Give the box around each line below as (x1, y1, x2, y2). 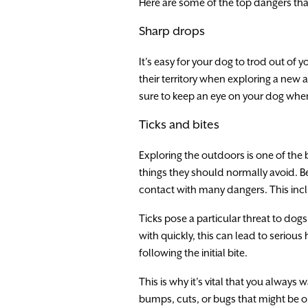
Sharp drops (139, 24, 205, 38)
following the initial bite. (139, 247, 247, 259)
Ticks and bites (139, 118, 219, 132)
